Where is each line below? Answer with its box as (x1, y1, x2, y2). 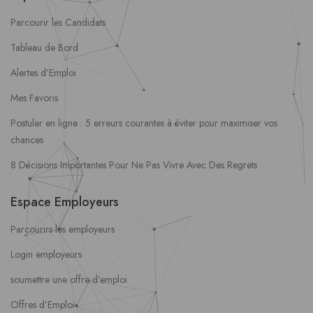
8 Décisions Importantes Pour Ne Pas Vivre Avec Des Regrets (10, 158, 257, 173)
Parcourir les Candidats (10, 15, 105, 30)
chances (10, 133, 43, 147)
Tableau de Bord (10, 41, 78, 55)
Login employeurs (10, 247, 82, 262)
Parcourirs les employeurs (10, 222, 115, 237)
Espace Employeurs (10, 193, 119, 212)
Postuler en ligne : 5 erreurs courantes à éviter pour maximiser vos (10, 116, 277, 131)
